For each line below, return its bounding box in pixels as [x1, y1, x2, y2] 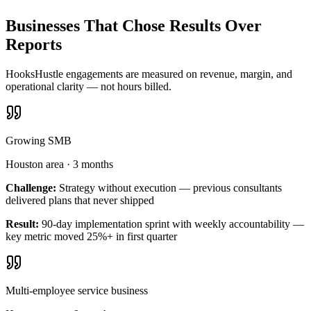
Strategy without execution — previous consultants [59, 182, 282, 194]
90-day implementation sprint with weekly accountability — [42, 218, 304, 230]
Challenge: [6, 182, 56, 194]
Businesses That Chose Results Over [6, 17, 262, 35]
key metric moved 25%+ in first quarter [6, 230, 177, 243]
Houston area [6, 158, 64, 171]
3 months [73, 158, 113, 171]
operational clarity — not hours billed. [6, 81, 171, 93]
